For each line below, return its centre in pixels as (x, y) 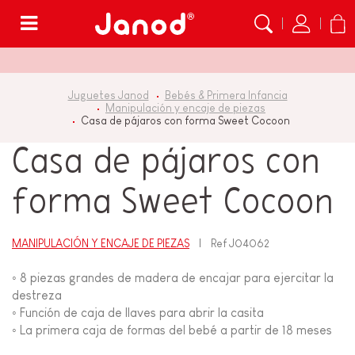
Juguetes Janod (108, 95)
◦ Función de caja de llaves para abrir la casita (138, 313)
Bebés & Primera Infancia (226, 95)
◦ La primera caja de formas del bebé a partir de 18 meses (172, 330)
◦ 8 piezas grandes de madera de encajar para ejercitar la (173, 278)
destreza (37, 296)
